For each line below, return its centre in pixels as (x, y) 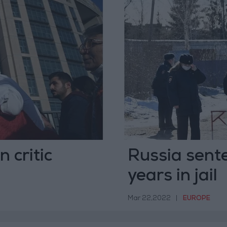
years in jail (172, 177)
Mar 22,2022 (149, 199)
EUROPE (196, 199)
